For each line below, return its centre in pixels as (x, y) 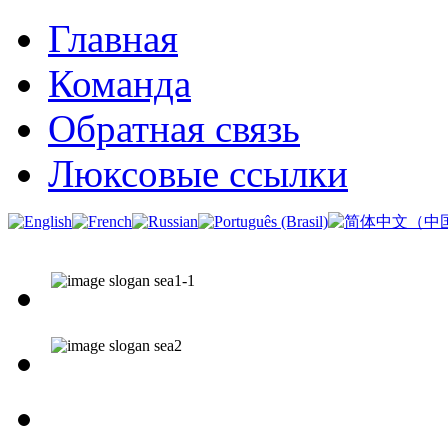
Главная (113, 38)
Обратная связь (174, 128)
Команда (119, 83)
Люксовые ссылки (198, 173)
